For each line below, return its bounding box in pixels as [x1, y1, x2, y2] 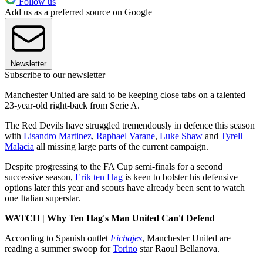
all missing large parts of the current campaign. [34, 141, 208, 151]
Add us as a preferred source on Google [5, 6, 152, 17]
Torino [113, 243, 137, 254]
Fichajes [110, 232, 142, 243]
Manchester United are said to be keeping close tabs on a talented [5, 89, 245, 100]
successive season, [5, 171, 75, 182]
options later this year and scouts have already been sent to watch [5, 182, 245, 193]
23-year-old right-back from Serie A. [5, 100, 140, 110]
